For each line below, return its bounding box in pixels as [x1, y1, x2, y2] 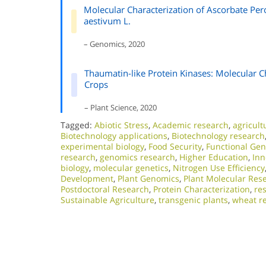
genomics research [100, 151, 175, 163]
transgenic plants [159, 194, 228, 205]
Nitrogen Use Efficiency [173, 162, 265, 173]
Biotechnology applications [61, 130, 167, 141]
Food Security [148, 141, 202, 152]
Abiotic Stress [94, 119, 148, 131]
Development [61, 173, 113, 184]
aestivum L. [84, 15, 131, 27]
